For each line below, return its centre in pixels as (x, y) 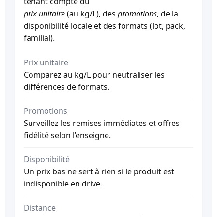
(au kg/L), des (91, 13)
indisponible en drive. (63, 183)
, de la (168, 13)
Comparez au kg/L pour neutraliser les (94, 74)
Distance (40, 208)
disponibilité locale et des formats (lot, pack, (104, 25)
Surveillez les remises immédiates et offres (102, 123)
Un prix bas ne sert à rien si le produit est (99, 171)
